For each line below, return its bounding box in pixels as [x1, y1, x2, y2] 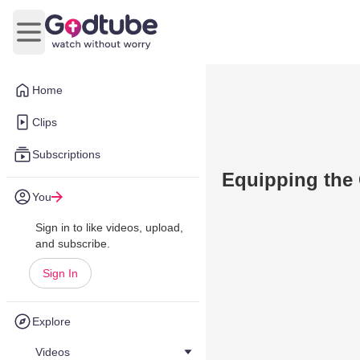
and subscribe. [35, 237, 110, 250]
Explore [32, 315, 71, 328]
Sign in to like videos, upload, [35, 221, 183, 234]
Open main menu [27, 33, 126, 47]
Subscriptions [32, 148, 100, 161]
